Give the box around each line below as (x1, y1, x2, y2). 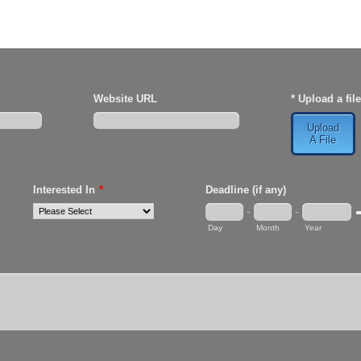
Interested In (32, 184, 95, 196)
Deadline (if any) (205, 184, 286, 196)
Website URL (93, 93, 157, 105)
